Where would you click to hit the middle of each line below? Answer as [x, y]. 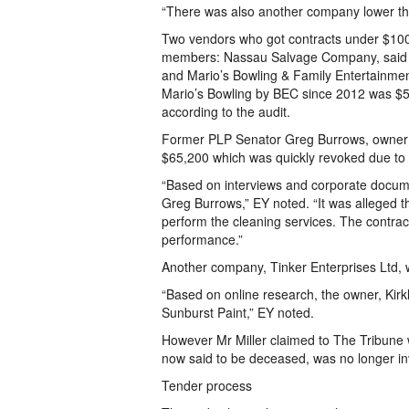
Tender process [207, 385]
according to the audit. [226, 111]
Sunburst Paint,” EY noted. [238, 312]
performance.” [202, 239]
